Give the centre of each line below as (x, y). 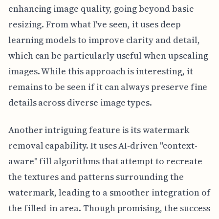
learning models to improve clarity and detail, (104, 40)
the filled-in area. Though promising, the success (109, 208)
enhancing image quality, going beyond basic (101, 8)
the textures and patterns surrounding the (96, 176)
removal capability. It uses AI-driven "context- (103, 145)
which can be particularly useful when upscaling (108, 55)
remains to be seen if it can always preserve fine (108, 87)
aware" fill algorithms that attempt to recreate (105, 161)
